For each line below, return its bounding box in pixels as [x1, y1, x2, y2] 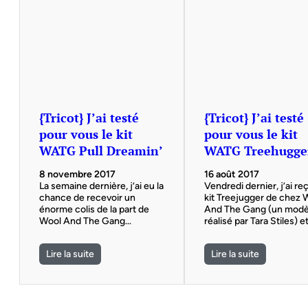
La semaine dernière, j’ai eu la [39, 180, 164, 192]
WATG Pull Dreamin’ [39, 142, 163, 159]
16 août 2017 [204, 168, 260, 181]
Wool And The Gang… [39, 215, 131, 228]
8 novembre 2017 [39, 168, 115, 181]
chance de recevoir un [39, 192, 135, 204]
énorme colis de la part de [39, 203, 149, 216]
